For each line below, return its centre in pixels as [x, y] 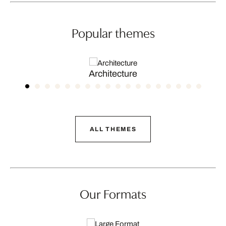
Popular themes [113, 32]
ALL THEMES [113, 129]
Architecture [113, 74]
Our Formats [113, 193]
